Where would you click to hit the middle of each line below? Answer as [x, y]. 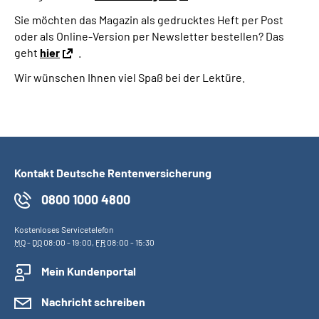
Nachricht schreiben [93, 302]
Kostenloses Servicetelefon [64, 229]
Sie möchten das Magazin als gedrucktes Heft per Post [149, 20]
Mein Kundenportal [89, 271]
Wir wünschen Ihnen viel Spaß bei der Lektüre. [130, 77]
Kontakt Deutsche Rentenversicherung [113, 173]
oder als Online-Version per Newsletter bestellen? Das [149, 36]
